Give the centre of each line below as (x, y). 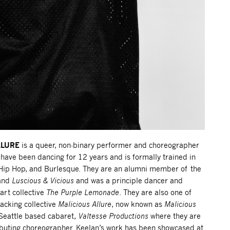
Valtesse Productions (113, 216)
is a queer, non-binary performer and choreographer (109, 145)
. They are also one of (156, 192)
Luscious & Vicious (43, 180)
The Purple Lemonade (82, 192)
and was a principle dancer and (128, 180)
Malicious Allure (84, 204)
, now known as (138, 204)
